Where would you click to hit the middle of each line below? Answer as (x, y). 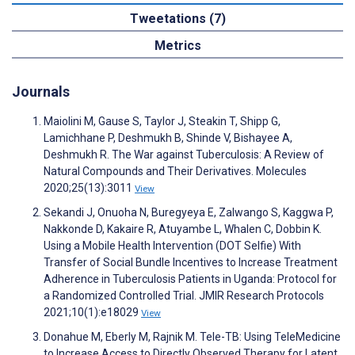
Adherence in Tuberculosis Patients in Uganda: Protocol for (190, 279)
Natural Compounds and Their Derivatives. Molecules (175, 172)
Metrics (177, 46)
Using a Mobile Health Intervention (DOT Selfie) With (172, 246)
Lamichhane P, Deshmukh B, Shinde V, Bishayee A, (168, 138)
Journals (41, 92)
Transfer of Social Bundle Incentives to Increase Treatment (191, 263)
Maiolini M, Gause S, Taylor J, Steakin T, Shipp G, (162, 122)
